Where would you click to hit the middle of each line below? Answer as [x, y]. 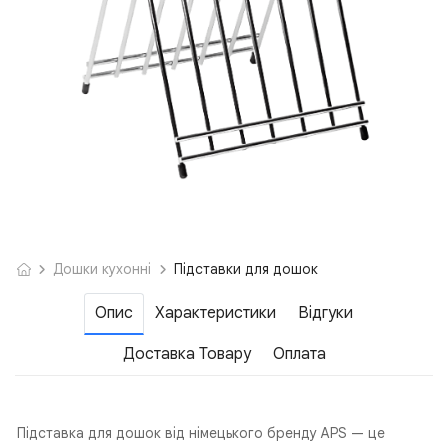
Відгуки [325, 313]
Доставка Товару [186, 354]
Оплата [299, 354]
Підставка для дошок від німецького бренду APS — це [201, 433]
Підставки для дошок [245, 269]
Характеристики [215, 313]
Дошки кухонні [102, 269]
